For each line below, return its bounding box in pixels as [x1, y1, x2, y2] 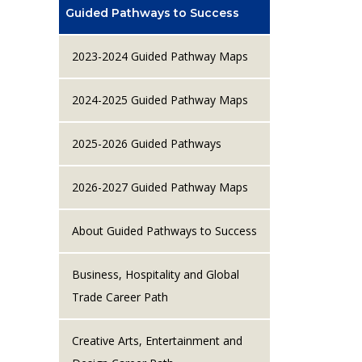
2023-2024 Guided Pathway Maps [72, 48, 248, 64]
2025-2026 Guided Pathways [72, 135, 221, 151]
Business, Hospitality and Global [72, 266, 239, 282]
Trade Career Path [72, 288, 168, 305]
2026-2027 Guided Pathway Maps [72, 179, 248, 195]
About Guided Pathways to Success [72, 222, 257, 238]
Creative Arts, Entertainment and [72, 332, 242, 348]
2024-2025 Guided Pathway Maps [72, 91, 248, 107]
